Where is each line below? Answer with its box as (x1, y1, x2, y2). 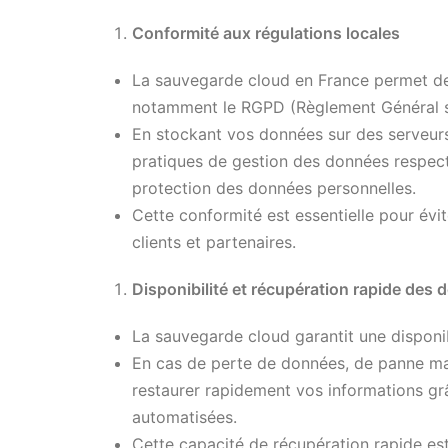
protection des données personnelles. (132, 177, 416, 198)
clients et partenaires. (132, 231, 296, 252)
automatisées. (132, 406, 237, 427)
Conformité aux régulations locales (132, 22, 400, 43)
